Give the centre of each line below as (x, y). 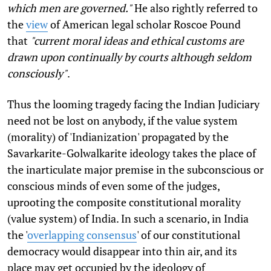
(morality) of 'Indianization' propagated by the (118, 136)
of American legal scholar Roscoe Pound (144, 24)
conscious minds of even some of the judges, (113, 185)
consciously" (37, 73)
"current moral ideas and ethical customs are (137, 40)
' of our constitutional (188, 234)
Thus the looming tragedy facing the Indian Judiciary (133, 104)
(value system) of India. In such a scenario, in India (128, 218)
